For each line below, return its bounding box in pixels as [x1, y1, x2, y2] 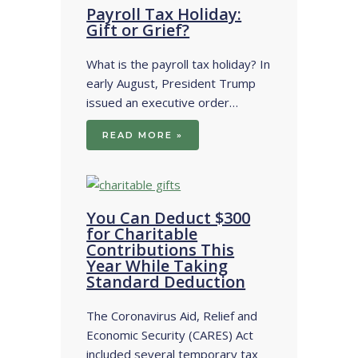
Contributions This [86, 238, 235, 261]
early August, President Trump [86, 74, 257, 91]
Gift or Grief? [86, 18, 190, 41]
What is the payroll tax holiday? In [86, 55, 271, 72]
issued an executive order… [86, 93, 239, 110]
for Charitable [86, 222, 198, 245]
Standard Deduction [86, 270, 246, 292]
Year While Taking [86, 254, 229, 276]
